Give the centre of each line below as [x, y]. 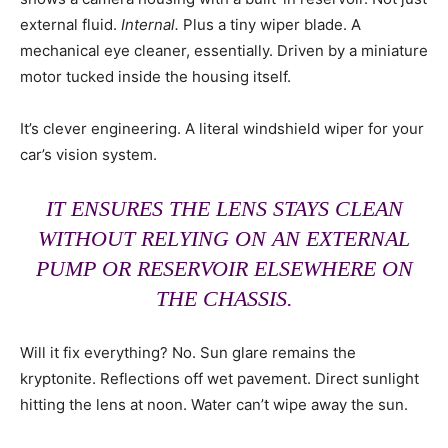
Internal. [150, 25]
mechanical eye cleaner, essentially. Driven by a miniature [224, 51]
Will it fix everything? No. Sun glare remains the [188, 353]
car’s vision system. [88, 155]
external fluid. [70, 25]
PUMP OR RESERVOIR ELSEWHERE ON [224, 269]
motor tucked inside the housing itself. [155, 77]
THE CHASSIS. [224, 299]
